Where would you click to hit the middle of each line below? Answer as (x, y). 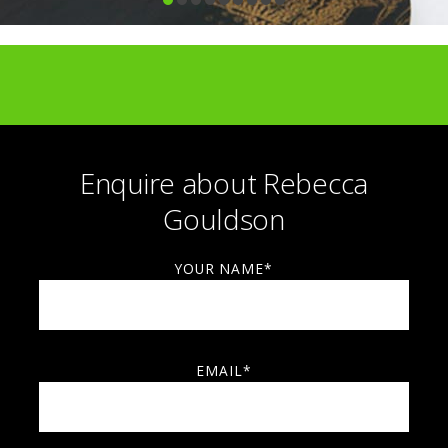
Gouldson (224, 219)
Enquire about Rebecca (224, 183)
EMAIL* (224, 370)
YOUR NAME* (224, 268)
